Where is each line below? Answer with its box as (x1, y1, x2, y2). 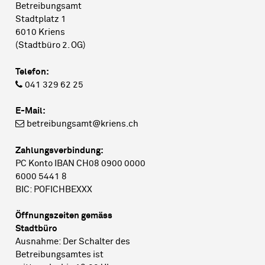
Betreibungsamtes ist (15, 250, 104, 260)
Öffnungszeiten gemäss (15, 211, 112, 221)
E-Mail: (15, 106, 46, 116)
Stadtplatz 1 (15, 15, 66, 24)
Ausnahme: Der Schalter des (15, 237, 130, 247)
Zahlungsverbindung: (15, 146, 104, 155)
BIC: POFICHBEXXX (15, 185, 92, 194)
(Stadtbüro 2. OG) (15, 41, 86, 50)
